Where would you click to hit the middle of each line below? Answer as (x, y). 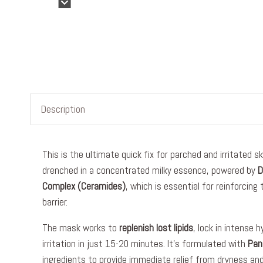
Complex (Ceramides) (84, 186)
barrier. (55, 202)
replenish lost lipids (156, 228)
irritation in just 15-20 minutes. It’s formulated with (145, 244)
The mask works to (81, 228)
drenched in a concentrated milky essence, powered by (150, 170)
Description (63, 109)
